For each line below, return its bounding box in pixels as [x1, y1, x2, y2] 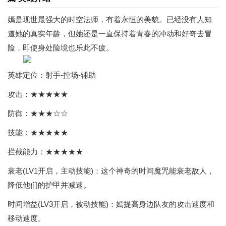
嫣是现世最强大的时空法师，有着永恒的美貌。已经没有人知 [8, 15, 212, 24]
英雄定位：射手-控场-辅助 [8, 71, 96, 79]
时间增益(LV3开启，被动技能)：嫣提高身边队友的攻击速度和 [8, 200, 214, 208]
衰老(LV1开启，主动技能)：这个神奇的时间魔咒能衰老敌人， [8, 166, 214, 175]
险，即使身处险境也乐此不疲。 [8, 43, 114, 52]
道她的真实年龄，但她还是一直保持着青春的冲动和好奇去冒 [8, 29, 212, 38]
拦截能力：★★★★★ [8, 147, 83, 156]
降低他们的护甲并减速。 [8, 181, 91, 189]
